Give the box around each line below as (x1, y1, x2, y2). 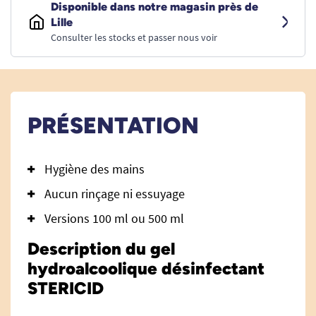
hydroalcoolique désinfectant (28, 258, 265, 279)
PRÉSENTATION (28, 112, 199, 139)
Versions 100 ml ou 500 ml (44, 210, 184, 226)
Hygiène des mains (44, 161, 145, 177)
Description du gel (28, 238, 175, 259)
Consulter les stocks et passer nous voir (51, 31, 217, 44)
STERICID (28, 278, 104, 298)
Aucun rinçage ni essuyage (44, 186, 188, 202)
